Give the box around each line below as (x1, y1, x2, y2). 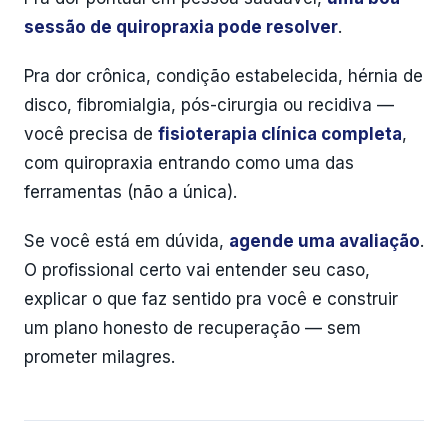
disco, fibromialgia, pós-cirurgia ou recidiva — (24, 95, 394, 115)
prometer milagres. (24, 347, 175, 367)
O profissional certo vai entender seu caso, (24, 260, 370, 280)
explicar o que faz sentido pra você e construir (24, 289, 398, 309)
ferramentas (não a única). (24, 182, 237, 202)
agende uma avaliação (229, 231, 420, 251)
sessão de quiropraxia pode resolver (24, 17, 338, 37)
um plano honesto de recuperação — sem (24, 318, 361, 338)
